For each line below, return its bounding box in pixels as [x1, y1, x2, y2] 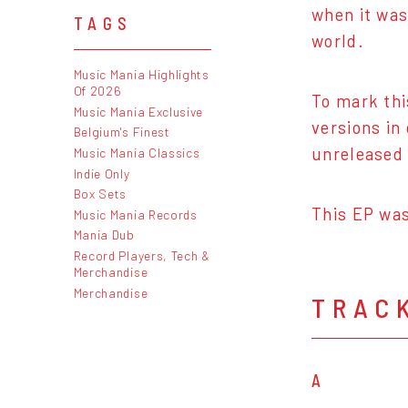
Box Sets [73, 186, 127, 202]
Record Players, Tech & [73, 247, 210, 263]
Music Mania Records [73, 206, 198, 222]
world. [311, 31, 364, 52]
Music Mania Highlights [73, 66, 209, 83]
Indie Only [73, 165, 130, 181]
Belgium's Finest [73, 124, 170, 140]
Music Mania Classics [73, 144, 200, 160]
